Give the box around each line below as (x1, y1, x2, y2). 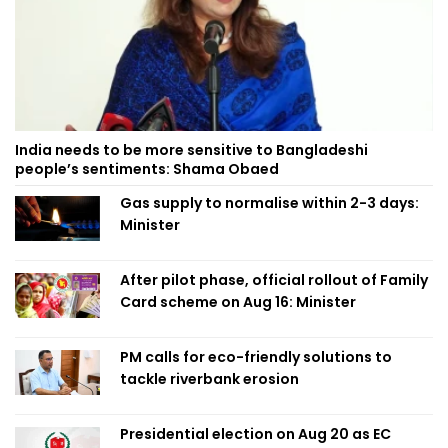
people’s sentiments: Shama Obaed (15, 159, 279, 180)
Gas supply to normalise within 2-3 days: (120, 193, 419, 214)
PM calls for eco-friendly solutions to (120, 347, 392, 368)
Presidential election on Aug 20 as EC (120, 424, 391, 445)
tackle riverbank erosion (120, 369, 299, 390)
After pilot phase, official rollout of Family (120, 270, 428, 291)
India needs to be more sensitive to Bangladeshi (15, 140, 368, 161)
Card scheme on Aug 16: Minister (120, 292, 356, 313)
